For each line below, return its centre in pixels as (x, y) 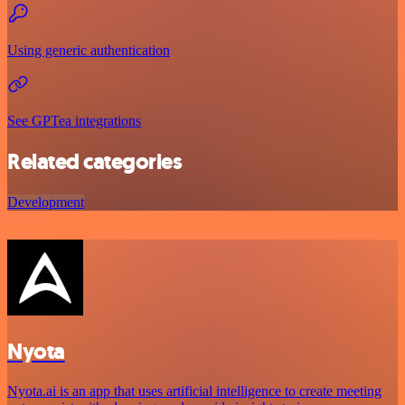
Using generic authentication (89, 50)
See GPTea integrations (74, 120)
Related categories (95, 161)
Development (46, 202)
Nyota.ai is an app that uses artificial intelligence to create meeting (194, 391)
